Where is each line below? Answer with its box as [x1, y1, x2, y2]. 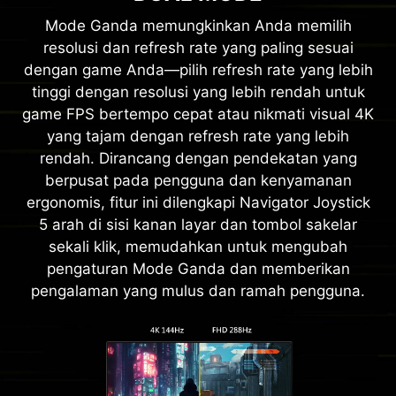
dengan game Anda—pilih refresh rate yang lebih [23, 60, 373, 79]
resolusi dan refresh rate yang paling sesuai [42, 38, 354, 57]
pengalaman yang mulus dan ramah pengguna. [31, 281, 365, 300]
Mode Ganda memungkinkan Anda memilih [44, 16, 352, 34]
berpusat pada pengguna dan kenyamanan [44, 171, 352, 189]
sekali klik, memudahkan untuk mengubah [49, 237, 347, 255]
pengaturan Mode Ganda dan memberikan [46, 259, 350, 278]
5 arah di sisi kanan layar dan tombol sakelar [39, 215, 357, 233]
